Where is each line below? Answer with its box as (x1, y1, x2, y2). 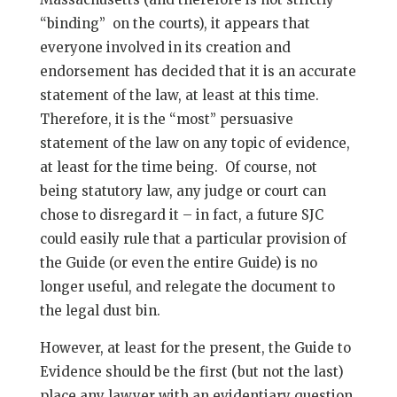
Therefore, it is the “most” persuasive (39, 111, 293, 128)
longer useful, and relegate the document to (39, 278, 335, 295)
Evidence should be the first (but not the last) (39, 363, 344, 380)
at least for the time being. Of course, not (39, 159, 317, 175)
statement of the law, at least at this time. (39, 87, 323, 104)
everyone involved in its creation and (39, 39, 291, 56)
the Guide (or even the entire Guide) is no (39, 254, 317, 271)
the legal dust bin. (39, 302, 160, 319)
